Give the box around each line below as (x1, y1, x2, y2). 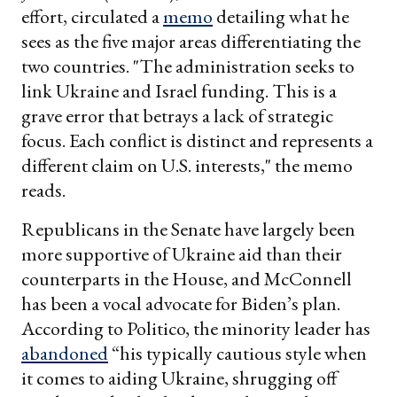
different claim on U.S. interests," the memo (21, 152, 353, 178)
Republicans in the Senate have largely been (21, 215, 355, 242)
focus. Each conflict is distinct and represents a (21, 127, 373, 153)
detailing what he (213, 3, 349, 29)
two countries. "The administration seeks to (21, 52, 354, 79)
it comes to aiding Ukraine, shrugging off (21, 364, 338, 391)
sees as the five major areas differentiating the (21, 27, 361, 54)
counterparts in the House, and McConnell (21, 265, 352, 292)
